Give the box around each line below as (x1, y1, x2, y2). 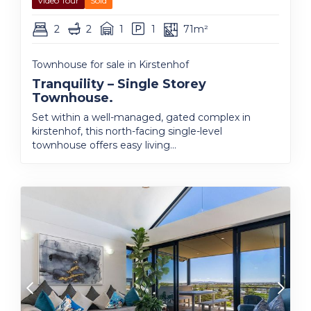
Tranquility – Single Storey (32, 76, 206, 92)
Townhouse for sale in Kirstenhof (32, 58, 189, 71)
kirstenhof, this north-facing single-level (32, 125, 222, 137)
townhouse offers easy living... (32, 139, 176, 151)
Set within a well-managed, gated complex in (32, 111, 251, 124)
